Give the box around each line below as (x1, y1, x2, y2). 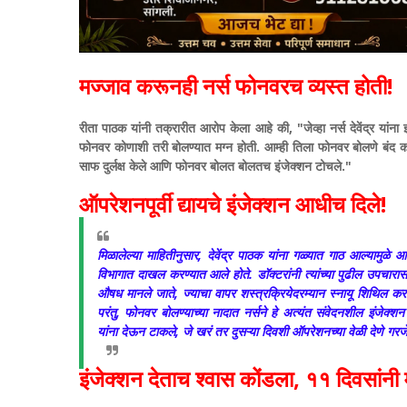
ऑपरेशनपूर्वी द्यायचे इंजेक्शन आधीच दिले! (79, 189, 386, 220)
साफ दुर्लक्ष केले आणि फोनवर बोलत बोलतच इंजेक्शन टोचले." (79, 157, 352, 175)
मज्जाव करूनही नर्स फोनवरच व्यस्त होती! (79, 71, 392, 102)
